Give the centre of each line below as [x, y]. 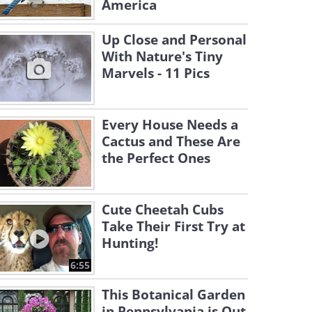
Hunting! [130, 243]
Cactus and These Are [171, 141]
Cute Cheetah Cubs [163, 210]
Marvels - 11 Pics [156, 73]
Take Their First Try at [173, 226]
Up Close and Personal [174, 40]
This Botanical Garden [173, 295]
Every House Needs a [170, 125]
